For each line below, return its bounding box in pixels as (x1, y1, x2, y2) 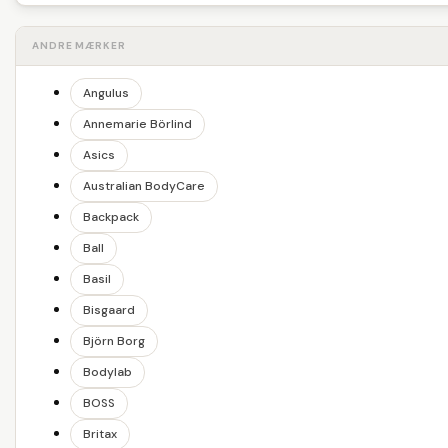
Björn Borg (83, 333, 145, 350)
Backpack (83, 209, 139, 226)
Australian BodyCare (83, 178, 205, 195)
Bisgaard (83, 302, 135, 319)
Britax (83, 426, 117, 443)
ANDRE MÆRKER (32, 39, 126, 53)
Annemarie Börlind (83, 116, 192, 133)
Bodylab (83, 364, 132, 381)
